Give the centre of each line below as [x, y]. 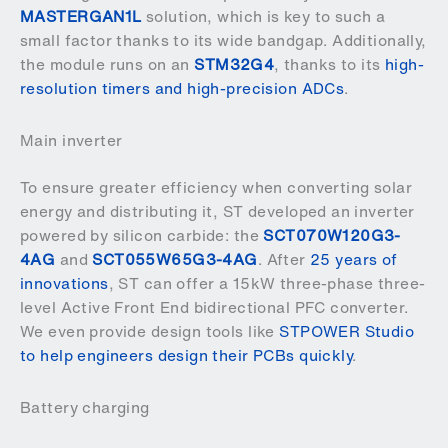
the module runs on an [107, 64]
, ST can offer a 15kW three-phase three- [267, 284]
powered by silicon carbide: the [142, 236]
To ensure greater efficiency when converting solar [216, 188]
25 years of [354, 260]
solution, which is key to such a [263, 16]
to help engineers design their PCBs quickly [186, 356]
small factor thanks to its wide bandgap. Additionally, [223, 40]
